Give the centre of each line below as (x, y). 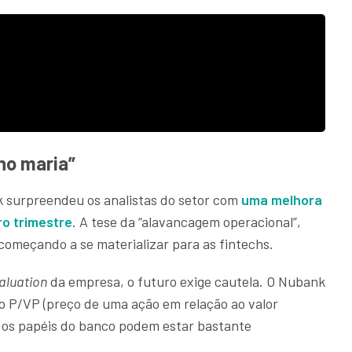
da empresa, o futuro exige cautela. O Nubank (186, 282)
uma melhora (282, 200)
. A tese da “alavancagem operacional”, (187, 222)
